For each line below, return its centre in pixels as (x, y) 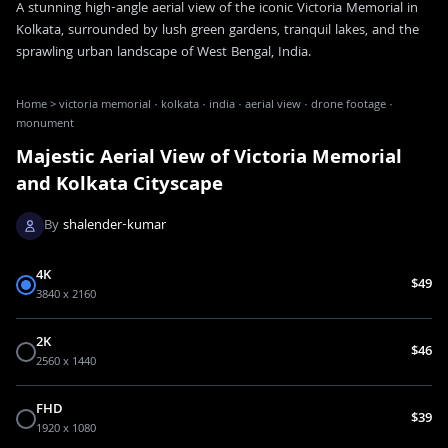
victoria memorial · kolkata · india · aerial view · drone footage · (226, 105)
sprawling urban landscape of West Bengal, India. (163, 52)
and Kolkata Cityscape (119, 185)
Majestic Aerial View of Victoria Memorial (209, 158)
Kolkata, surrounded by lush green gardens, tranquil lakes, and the (217, 30)
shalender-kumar (114, 225)
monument (45, 124)
